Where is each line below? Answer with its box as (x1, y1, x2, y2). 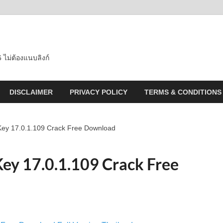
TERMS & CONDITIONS (144, 88, 222, 96)
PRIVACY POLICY (70, 88, 127, 96)
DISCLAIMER (9, 88, 53, 96)
